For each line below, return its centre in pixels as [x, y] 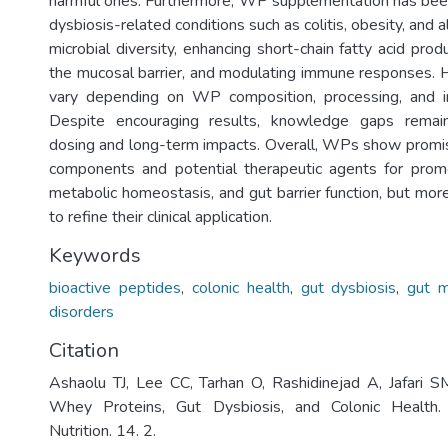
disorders [81, 312]
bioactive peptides [115, 288]
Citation [84, 350]
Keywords [95, 255]
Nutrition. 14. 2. [102, 431]
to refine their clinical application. [160, 217]
